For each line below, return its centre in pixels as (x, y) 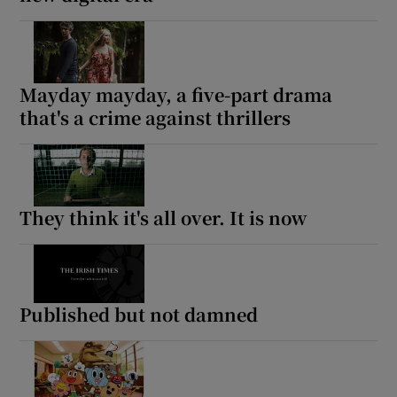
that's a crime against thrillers (156, 118)
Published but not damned (139, 314)
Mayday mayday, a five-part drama (176, 95)
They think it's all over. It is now (163, 218)
